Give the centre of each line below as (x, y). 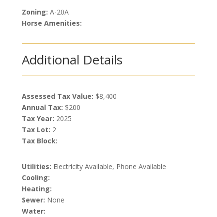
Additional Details (72, 60)
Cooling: (36, 178)
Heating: (37, 189)
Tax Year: (39, 118)
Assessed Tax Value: (58, 96)
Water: (33, 211)
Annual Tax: (43, 107)
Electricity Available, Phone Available (108, 166)
